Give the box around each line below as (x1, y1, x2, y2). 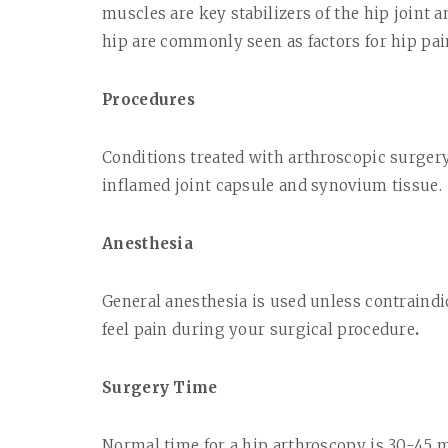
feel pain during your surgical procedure (102, 320, 415, 340)
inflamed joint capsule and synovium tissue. (102, 176, 442, 196)
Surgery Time (102, 378, 218, 398)
